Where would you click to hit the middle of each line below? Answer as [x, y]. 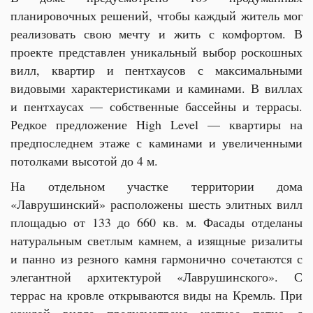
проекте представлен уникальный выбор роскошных [156, 52]
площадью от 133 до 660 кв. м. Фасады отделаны [156, 222]
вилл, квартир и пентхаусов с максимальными [156, 70]
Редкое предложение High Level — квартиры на [156, 124]
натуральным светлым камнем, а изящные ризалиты [156, 240]
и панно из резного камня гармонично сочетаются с [156, 259]
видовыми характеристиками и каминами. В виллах [156, 88]
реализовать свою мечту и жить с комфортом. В [156, 34]
